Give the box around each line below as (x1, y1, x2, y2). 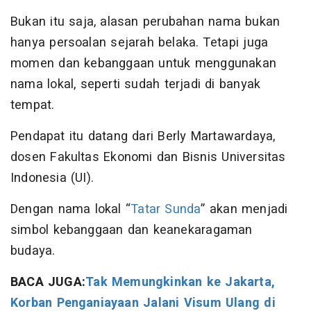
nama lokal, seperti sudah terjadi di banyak (10, 75, 261, 94)
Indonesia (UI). (10, 169, 94, 188)
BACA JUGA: (10, 273, 86, 292)
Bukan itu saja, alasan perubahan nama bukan (10, 12, 280, 32)
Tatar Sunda (131, 200, 201, 219)
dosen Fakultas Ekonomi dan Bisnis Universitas (10, 148, 286, 167)
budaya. (10, 242, 56, 261)
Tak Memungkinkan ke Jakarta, (85, 273, 276, 292)
